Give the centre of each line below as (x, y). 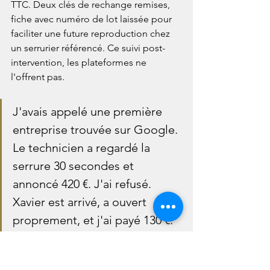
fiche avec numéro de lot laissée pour (93, 19)
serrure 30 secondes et (75, 166)
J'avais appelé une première (89, 112)
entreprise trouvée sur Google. (97, 130)
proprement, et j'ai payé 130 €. (94, 220)
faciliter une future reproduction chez (92, 34)
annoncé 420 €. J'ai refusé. (83, 184)
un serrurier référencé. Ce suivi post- (88, 48)
